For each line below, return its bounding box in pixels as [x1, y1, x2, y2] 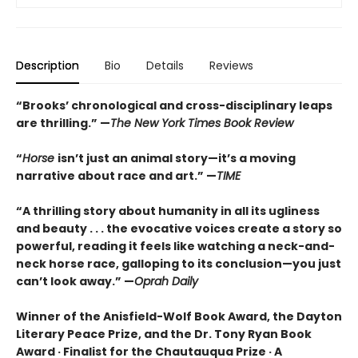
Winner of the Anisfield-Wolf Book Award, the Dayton [16, 308, 342, 324]
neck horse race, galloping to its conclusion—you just [16, 255, 341, 272]
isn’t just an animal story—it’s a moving [58, 149, 296, 166]
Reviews [209, 57, 253, 74]
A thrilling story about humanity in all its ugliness [22, 202, 320, 219]
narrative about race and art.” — [16, 167, 217, 184]
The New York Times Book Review [110, 114, 293, 131]
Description [16, 57, 79, 74]
